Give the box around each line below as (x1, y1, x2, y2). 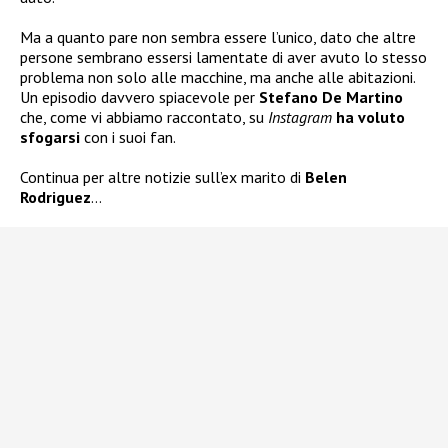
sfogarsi (20, 127, 84, 148)
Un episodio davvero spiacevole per (20, 87, 259, 108)
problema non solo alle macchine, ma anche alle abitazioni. (20, 67, 415, 88)
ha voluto (336, 107, 405, 128)
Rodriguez (20, 187, 91, 208)
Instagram (264, 107, 332, 128)
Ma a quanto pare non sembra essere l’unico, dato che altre (20, 27, 416, 48)
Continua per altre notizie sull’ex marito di (20, 167, 305, 188)
